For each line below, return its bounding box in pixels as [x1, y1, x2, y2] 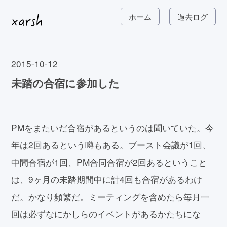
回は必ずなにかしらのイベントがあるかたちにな [11, 207, 201, 220]
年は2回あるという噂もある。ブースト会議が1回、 [11, 138, 211, 151]
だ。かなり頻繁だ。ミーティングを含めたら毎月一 [11, 190, 210, 203]
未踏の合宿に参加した [11, 74, 120, 90]
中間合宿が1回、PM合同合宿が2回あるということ [11, 155, 207, 168]
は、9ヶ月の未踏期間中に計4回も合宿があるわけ [11, 172, 203, 185]
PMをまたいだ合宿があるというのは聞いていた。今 [11, 121, 214, 134]
